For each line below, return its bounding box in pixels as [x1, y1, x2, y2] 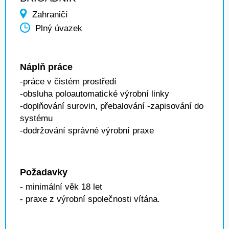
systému [20, 113, 53, 123]
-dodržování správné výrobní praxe [20, 126, 154, 135]
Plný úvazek [35, 24, 82, 34]
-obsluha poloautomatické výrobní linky [20, 89, 169, 99]
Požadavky [20, 167, 67, 177]
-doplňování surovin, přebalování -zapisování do [20, 101, 203, 111]
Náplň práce [20, 62, 73, 72]
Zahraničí [32, 10, 68, 19]
